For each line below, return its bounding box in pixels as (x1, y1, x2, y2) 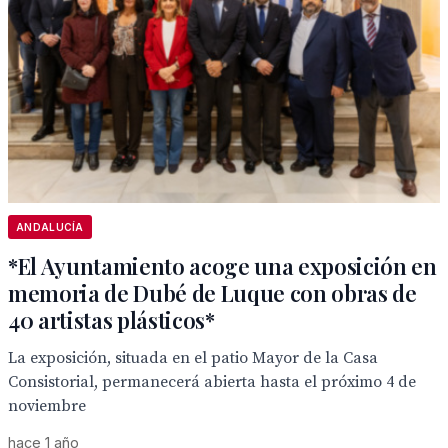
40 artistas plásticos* (8, 305, 215, 335)
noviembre (8, 396, 86, 416)
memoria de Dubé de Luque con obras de (8, 278, 417, 308)
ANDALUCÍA (16, 221, 84, 233)
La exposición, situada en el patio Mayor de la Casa (8, 348, 378, 368)
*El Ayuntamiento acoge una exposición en (8, 251, 437, 281)
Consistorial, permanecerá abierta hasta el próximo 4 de (8, 372, 416, 392)
